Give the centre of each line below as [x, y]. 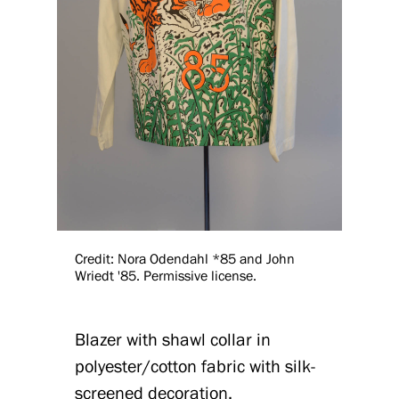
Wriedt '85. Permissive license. [166, 276]
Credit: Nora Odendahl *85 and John [185, 259]
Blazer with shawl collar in [173, 339]
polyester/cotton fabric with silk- [195, 366]
